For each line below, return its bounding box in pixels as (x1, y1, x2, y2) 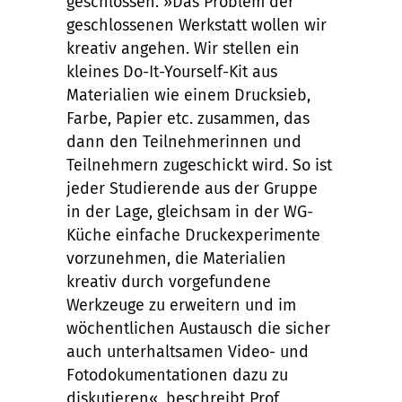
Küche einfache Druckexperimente (66, 225, 320, 245)
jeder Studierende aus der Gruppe (66, 179, 318, 198)
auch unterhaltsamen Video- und (66, 342, 309, 362)
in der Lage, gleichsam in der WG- (66, 202, 313, 222)
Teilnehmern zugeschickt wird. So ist (66, 155, 332, 175)
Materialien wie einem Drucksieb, (66, 85, 310, 105)
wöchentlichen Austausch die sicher (66, 319, 330, 338)
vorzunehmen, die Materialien (66, 249, 286, 268)
